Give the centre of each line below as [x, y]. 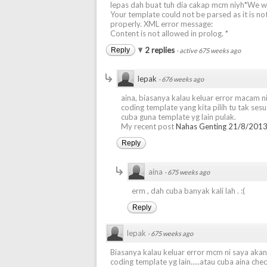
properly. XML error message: [162, 24]
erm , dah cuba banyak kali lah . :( [188, 191]
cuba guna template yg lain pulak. [178, 117]
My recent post [148, 126]
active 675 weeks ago [210, 50]
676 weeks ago [183, 79]
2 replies [161, 50]
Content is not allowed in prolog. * [169, 33]
